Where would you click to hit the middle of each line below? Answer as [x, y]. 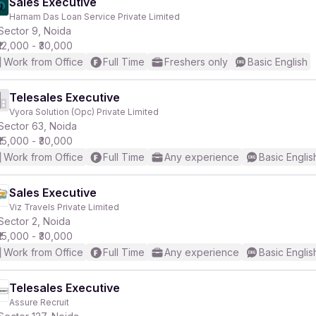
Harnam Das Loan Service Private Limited [95, 17]
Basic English [278, 62]
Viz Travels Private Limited [64, 207]
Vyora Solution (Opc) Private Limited [84, 112]
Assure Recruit [39, 302]
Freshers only [196, 62]
